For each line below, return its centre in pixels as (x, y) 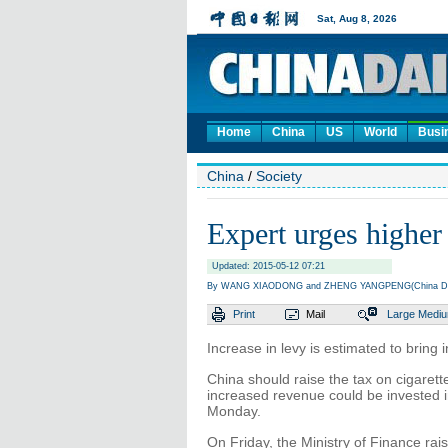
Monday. (234, 411)
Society (279, 176)
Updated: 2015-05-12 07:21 (268, 266)
